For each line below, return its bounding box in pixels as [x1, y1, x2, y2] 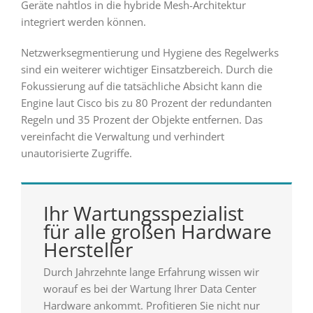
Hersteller [43, 236, 133, 263]
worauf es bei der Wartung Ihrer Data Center [43, 281, 256, 296]
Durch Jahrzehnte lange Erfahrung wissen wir [43, 264, 259, 279]
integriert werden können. [20, 15, 146, 29]
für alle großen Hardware [43, 218, 272, 245]
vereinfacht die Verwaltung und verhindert [20, 129, 224, 144]
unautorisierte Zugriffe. [20, 146, 132, 161]
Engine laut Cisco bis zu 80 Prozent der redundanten [20, 96, 272, 110]
